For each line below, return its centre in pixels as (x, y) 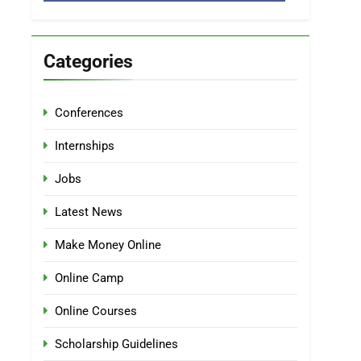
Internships (85, 146)
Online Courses (96, 311)
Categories (88, 61)
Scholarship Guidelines (116, 344)
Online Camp (89, 278)
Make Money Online (108, 245)
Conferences (89, 113)
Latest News (89, 212)
